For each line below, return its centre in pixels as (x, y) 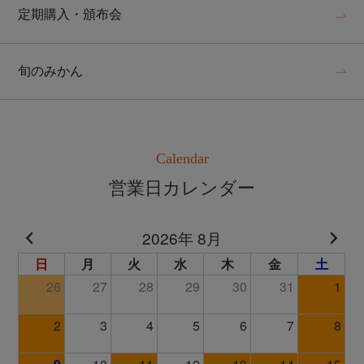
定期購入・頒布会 (70, 15)
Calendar (182, 159)
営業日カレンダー (182, 188)
